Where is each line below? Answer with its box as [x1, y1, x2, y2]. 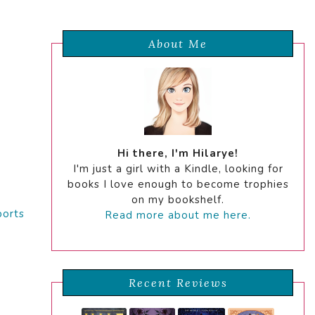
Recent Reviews [128, 276, 228, 290]
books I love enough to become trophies [67, 177, 289, 191]
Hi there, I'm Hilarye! [117, 146, 239, 160]
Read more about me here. [105, 208, 252, 222]
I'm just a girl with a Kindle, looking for [72, 162, 283, 176]
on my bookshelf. [131, 193, 225, 207]
